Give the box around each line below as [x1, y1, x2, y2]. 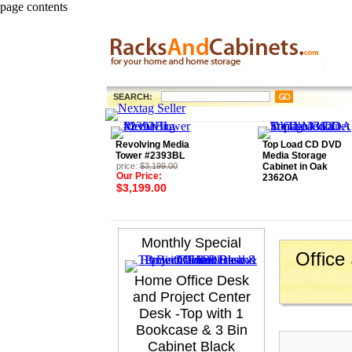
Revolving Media [115, 139, 189, 150]
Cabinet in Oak [262, 161, 328, 172]
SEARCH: [111, 92, 152, 101]
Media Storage [262, 150, 327, 161]
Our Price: [116, 170, 162, 181]
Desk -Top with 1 [139, 306, 244, 321]
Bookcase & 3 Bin [135, 322, 247, 338]
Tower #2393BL [115, 150, 185, 161]
